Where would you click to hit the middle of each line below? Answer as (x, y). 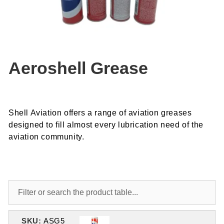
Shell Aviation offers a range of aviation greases (100, 112)
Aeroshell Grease (78, 68)
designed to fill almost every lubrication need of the (106, 124)
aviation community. (46, 136)
